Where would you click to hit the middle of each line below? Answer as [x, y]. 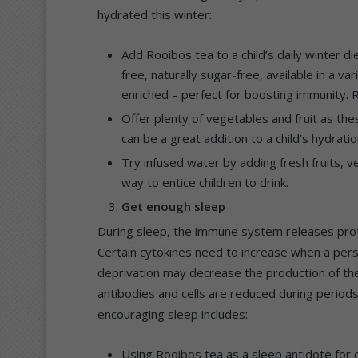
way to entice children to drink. [205, 182]
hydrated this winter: [155, 14]
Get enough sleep [173, 206]
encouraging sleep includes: [173, 314]
